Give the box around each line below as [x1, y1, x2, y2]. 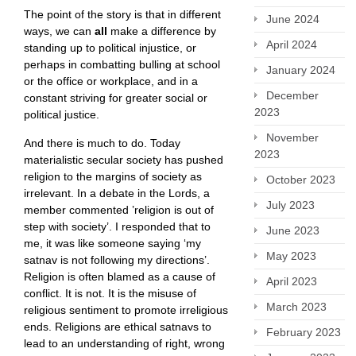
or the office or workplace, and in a [24, 75, 198, 88]
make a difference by [107, 25, 216, 38]
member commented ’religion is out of [24, 203, 214, 217]
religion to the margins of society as [24, 170, 202, 184]
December [266, 89, 319, 102]
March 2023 [266, 300, 327, 313]
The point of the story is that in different [24, 8, 221, 21]
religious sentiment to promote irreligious [24, 304, 228, 317]
